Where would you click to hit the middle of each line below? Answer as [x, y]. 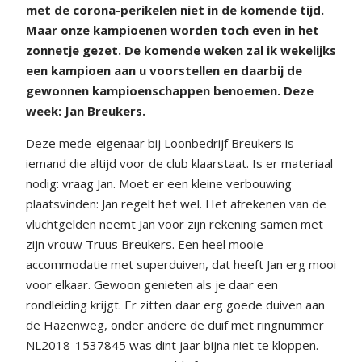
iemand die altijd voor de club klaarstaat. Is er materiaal [179, 163]
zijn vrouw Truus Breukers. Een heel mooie [145, 244]
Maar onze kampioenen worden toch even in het [173, 29]
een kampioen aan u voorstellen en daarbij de [164, 70]
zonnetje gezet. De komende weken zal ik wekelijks [181, 50]
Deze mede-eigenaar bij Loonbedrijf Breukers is [160, 143]
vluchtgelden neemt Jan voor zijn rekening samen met [175, 223]
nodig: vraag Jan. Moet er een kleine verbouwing [159, 183]
